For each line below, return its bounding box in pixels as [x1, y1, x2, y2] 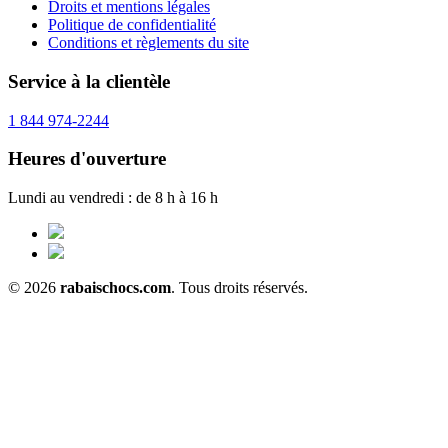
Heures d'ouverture [8, 148, 166, 170]
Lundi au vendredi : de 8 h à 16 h [8, 189, 218, 207]
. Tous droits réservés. [171, 279, 308, 297]
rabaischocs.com [60, 279, 171, 297]
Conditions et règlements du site [48, 34, 249, 52]
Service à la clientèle [8, 70, 170, 92]
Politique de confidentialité [48, 16, 216, 34]
